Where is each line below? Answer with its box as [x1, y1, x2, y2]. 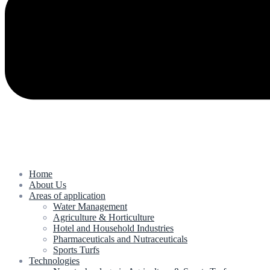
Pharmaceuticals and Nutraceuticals [53, 233, 187, 244]
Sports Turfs [53, 244, 99, 255]
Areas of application [29, 190, 105, 201]
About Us [29, 179, 66, 190]
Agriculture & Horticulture [53, 212, 154, 222]
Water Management [53, 201, 127, 212]
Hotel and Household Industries [53, 222, 174, 233]
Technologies [29, 255, 80, 266]
